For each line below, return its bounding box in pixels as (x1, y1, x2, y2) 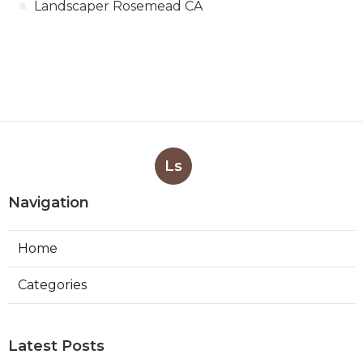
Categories (18, 276, 87, 293)
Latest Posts (8, 336, 105, 355)
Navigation (8, 193, 89, 211)
